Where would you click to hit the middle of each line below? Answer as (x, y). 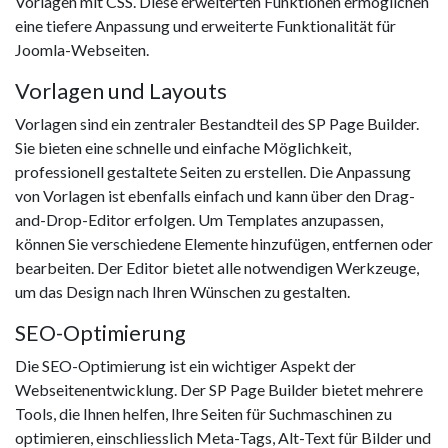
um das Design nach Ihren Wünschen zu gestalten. (182, 292)
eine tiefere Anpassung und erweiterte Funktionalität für (205, 26)
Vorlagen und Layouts (121, 91)
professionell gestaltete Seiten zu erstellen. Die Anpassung (213, 172)
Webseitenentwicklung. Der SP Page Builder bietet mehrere (219, 390)
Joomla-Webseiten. (82, 50)
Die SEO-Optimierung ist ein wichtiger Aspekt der (185, 366)
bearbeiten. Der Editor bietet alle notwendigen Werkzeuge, (217, 268)
